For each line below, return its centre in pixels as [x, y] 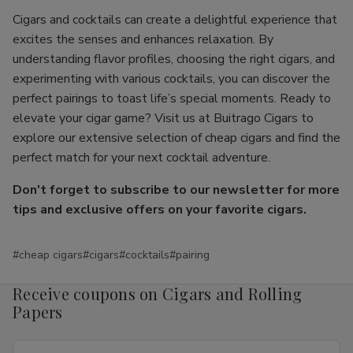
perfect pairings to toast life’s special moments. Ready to [172, 98]
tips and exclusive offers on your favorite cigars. [160, 210]
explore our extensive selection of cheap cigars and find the [176, 138]
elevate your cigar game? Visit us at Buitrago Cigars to [163, 118]
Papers [38, 312]
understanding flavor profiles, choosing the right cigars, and [174, 59]
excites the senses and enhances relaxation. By [143, 39]
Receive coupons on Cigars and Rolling [158, 294]
